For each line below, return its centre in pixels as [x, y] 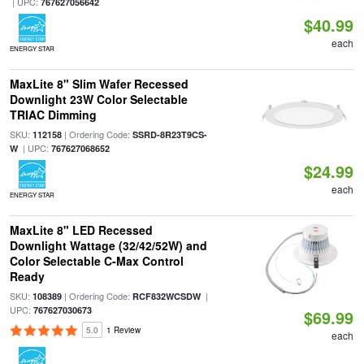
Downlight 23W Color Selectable [98, 99]
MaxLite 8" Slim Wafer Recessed [99, 84]
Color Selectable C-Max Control [96, 261]
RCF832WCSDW [166, 296]
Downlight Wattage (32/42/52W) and [108, 245]
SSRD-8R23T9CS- [169, 134]
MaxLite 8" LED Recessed [81, 230]
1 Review [123, 330]
